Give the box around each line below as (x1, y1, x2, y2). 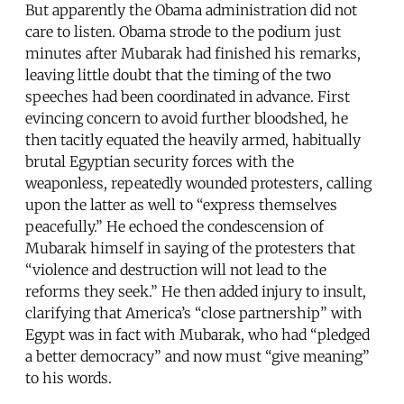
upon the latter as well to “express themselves (25, 195, 337, 214)
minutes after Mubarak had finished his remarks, (25, 43, 361, 62)
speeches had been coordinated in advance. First (25, 87, 350, 106)
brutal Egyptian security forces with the (25, 151, 294, 170)
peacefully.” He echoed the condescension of (25, 216, 324, 235)
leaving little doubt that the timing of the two (25, 65, 331, 84)
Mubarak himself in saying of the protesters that (25, 238, 355, 257)
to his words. (25, 368, 112, 387)
